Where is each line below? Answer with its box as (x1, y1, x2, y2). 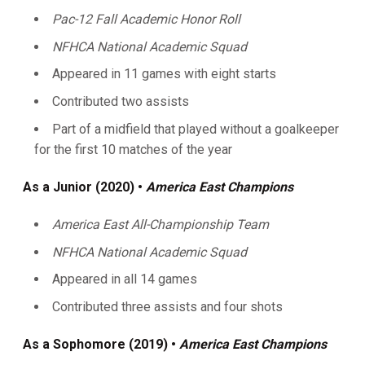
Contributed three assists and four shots (52, 299, 283, 314)
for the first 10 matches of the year (34, 141, 232, 157)
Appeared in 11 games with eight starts (52, 66, 276, 82)
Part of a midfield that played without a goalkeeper (52, 121, 339, 137)
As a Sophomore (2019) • (23, 336, 179, 352)
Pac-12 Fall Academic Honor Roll (52, 11, 240, 27)
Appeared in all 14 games (52, 271, 197, 288)
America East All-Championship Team (52, 216, 269, 232)
